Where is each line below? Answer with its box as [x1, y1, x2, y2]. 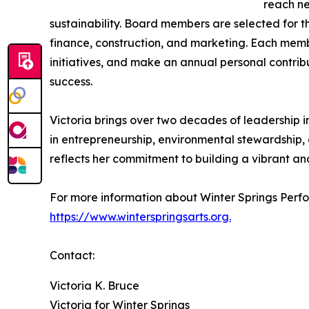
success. [50, 74, 92, 89]
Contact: [50, 248, 94, 263]
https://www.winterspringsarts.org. [50, 210, 231, 224]
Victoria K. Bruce [50, 279, 139, 293]
